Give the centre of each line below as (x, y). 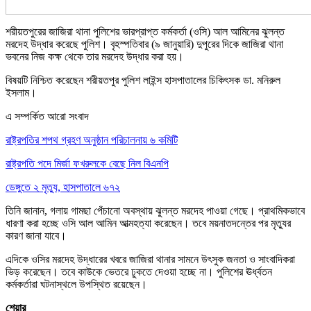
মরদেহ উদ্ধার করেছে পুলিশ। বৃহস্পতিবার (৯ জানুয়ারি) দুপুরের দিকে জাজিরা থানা (144, 44)
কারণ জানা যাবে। (36, 235)
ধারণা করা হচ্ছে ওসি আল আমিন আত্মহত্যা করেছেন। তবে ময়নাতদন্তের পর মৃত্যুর (148, 223)
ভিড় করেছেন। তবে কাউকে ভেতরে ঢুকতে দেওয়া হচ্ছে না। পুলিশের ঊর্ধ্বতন (139, 271)
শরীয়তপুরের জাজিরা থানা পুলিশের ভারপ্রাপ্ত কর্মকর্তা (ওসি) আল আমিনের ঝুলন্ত (145, 31)
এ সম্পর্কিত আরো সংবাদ (47, 116)
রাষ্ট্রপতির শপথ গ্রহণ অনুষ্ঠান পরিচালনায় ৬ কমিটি (92, 140)
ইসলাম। (21, 92)
